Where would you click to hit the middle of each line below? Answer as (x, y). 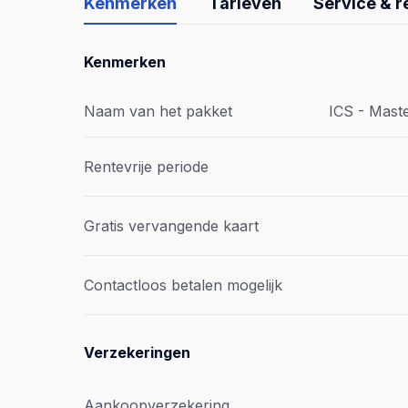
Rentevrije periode (146, 167)
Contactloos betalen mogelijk (183, 285)
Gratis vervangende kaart (171, 226)
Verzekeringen (137, 352)
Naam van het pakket (158, 111)
